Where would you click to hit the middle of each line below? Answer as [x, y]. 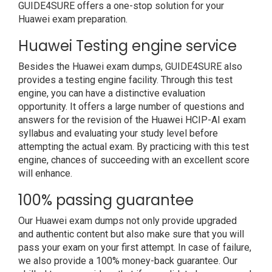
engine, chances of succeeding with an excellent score [134, 160]
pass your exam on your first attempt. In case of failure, [135, 247]
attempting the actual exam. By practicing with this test [134, 147]
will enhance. [45, 173]
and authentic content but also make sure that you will [131, 234]
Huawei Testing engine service [127, 46]
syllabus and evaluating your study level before [118, 133]
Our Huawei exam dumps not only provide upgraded [127, 221]
